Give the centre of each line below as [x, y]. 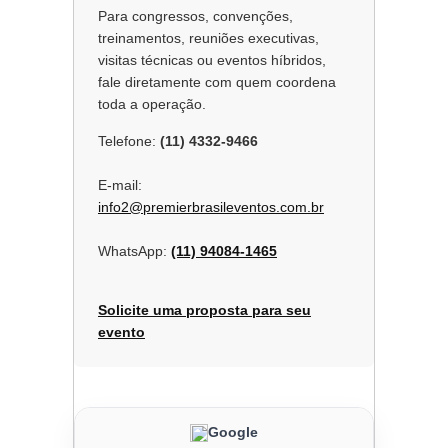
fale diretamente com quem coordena [217, 82]
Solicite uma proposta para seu [204, 310]
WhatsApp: [134, 251]
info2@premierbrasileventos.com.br [211, 207]
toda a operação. [152, 104]
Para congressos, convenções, [195, 16]
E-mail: [120, 185]
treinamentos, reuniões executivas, [208, 38]
